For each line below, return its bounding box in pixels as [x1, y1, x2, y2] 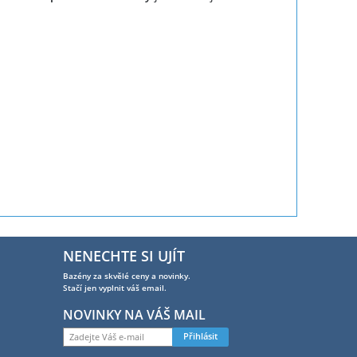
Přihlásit [182, 331, 218, 343]
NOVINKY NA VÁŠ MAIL [63, 306, 206, 324]
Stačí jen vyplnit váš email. [63, 282, 167, 293]
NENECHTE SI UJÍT [63, 246, 186, 265]
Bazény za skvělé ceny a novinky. [63, 270, 191, 281]
